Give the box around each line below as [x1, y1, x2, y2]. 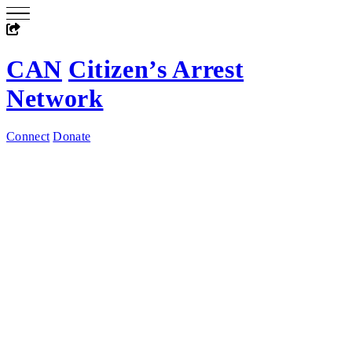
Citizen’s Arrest [68, 54, 244, 83]
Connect [6, 130, 50, 144]
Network [6, 83, 104, 112]
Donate [53, 130, 91, 144]
